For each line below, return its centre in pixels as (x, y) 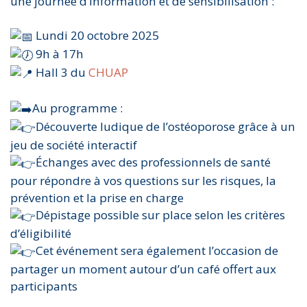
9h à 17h (58, 54)
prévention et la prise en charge (97, 197)
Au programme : (77, 108)
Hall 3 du (61, 73)
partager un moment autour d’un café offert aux (143, 269)
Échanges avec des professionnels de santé (153, 162)
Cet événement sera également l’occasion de (157, 250)
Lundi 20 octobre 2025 (96, 36)
